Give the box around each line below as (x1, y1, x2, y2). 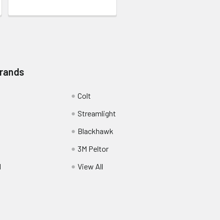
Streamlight (77, 109, 116, 118)
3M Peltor (77, 144, 109, 153)
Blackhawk (77, 126, 113, 136)
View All (77, 162, 103, 171)
